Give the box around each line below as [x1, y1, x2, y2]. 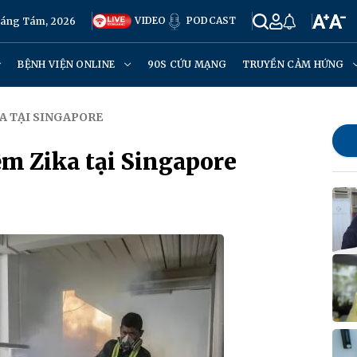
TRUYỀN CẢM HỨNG [242, 58, 347, 70]
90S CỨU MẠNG [147, 58, 227, 70]
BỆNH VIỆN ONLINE [18, 58, 118, 70]
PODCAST [183, 14, 236, 26]
